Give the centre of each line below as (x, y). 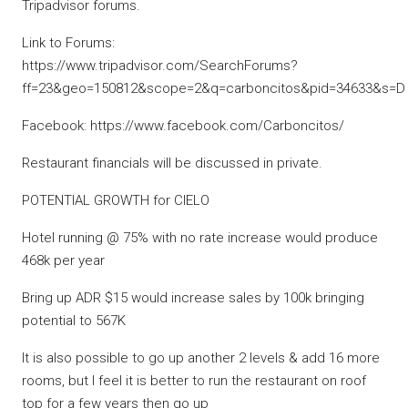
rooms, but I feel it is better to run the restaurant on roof (194, 381)
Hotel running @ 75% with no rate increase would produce (200, 238)
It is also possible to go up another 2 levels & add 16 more (201, 358)
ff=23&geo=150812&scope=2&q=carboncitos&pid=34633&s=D (214, 89)
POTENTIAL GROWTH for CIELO (116, 201)
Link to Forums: (68, 43)
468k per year (63, 261)
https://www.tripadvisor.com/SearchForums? (160, 66)
